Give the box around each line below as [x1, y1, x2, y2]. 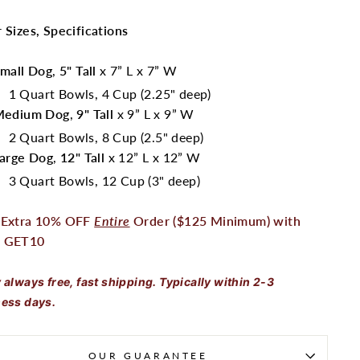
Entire [94, 213, 130, 228]
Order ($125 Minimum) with [133, 213, 301, 228]
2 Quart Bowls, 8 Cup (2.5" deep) [8, 129, 204, 145]
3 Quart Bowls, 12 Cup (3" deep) [8, 173, 200, 188]
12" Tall [60, 149, 105, 165]
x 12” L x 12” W [108, 149, 201, 165]
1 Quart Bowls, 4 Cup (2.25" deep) [8, 86, 211, 101]
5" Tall [55, 63, 100, 78]
